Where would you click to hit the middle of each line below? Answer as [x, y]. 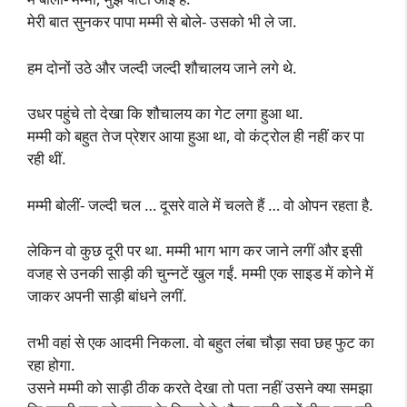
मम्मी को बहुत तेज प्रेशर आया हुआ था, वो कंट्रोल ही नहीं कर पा [196, 136]
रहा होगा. [51, 364]
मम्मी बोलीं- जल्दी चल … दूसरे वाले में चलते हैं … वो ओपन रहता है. [200, 204]
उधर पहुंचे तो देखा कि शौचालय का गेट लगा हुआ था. [165, 113]
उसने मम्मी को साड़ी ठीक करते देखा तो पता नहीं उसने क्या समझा [200, 387]
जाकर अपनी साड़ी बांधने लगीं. [107, 296]
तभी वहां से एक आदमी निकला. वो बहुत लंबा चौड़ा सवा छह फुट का [201, 342]
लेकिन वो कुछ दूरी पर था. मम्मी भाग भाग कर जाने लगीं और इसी [195, 250]
